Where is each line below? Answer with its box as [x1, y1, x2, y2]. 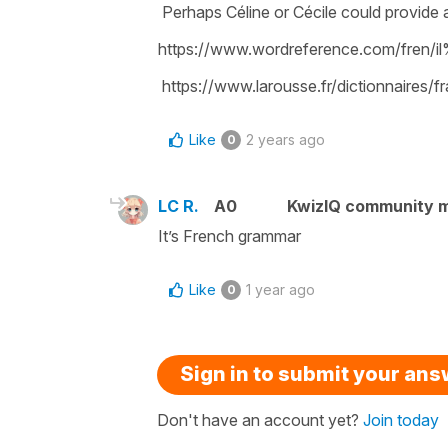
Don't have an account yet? [157, 409, 363, 430]
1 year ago [246, 280, 315, 298]
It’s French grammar [158, 225, 305, 246]
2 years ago [246, 130, 325, 148]
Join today [363, 409, 439, 430]
